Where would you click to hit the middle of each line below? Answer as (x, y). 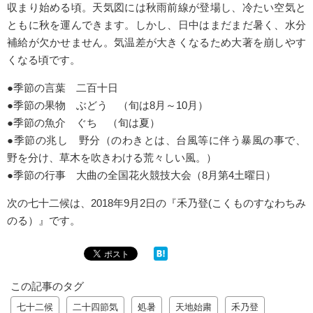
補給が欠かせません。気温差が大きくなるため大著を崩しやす (156, 42)
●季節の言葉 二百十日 (63, 88)
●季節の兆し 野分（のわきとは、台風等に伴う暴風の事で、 (156, 140)
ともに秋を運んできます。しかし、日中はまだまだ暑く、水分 (156, 25)
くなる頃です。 (44, 60)
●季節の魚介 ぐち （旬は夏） (83, 123)
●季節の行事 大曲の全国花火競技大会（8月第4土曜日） (141, 175)
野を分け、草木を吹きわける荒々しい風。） (112, 158)
